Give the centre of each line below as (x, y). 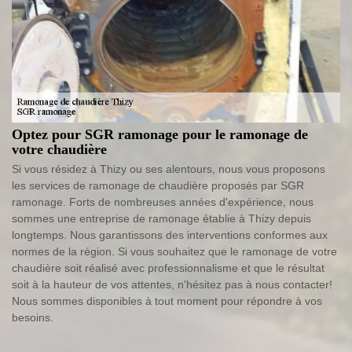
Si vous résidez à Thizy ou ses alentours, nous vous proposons (169, 169)
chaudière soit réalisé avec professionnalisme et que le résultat (168, 268)
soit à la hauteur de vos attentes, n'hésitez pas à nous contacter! (172, 285)
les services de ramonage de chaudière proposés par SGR (158, 186)
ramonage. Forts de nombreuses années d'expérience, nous (163, 202)
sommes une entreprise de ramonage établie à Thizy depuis (161, 219)
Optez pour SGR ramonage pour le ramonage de (160, 135)
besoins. (33, 318)
